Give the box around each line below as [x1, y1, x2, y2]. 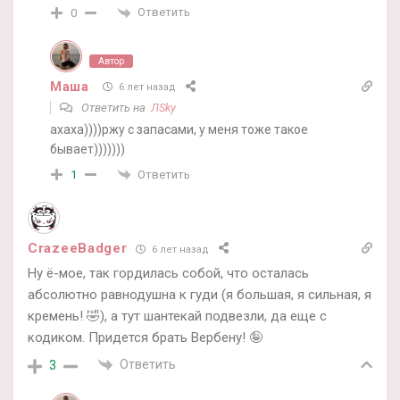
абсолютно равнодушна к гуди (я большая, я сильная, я [28, 287, 371, 304]
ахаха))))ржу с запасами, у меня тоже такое [50, 121, 308, 137]
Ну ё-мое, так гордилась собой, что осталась [28, 265, 309, 282]
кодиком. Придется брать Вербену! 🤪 [28, 329, 262, 346]
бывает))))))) [50, 141, 125, 156]
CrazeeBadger [28, 240, 128, 257]
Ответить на [79, 100, 151, 114]
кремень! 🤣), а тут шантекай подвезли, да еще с [28, 308, 327, 325]
